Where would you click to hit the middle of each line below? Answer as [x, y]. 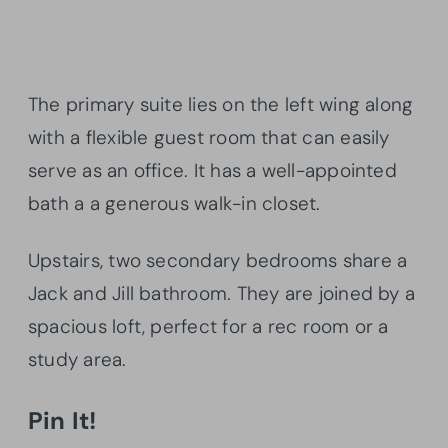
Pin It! [62, 421]
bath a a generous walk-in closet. [174, 204]
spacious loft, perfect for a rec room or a [208, 327]
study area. [77, 360]
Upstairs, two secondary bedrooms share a [218, 261]
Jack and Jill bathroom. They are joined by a [222, 294]
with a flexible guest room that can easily [209, 138]
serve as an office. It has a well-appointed [212, 171]
